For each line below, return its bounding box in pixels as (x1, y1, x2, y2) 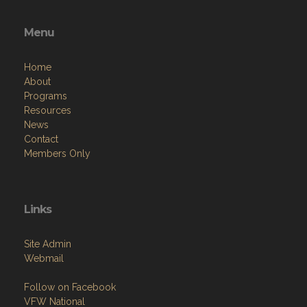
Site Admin (24, 238, 71, 249)
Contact (24, 133, 58, 145)
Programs (24, 90, 67, 101)
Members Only (24, 147, 90, 159)
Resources (24, 104, 71, 116)
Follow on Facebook (24, 281, 116, 293)
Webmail (24, 252, 64, 264)
